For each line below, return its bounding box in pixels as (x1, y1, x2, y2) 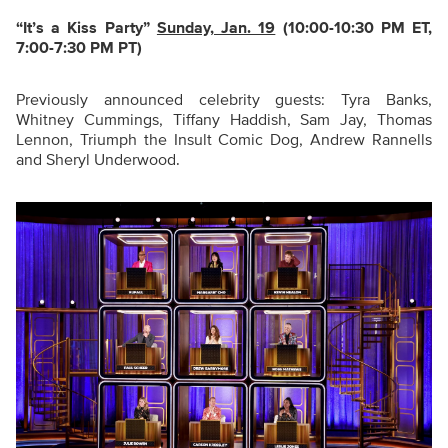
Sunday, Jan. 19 (156, 18, 276, 39)
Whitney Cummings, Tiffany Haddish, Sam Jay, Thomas (16, 110, 432, 131)
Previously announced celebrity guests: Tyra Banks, (16, 90, 432, 111)
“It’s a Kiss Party (16, 18, 143, 39)
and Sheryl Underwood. (16, 150, 180, 171)
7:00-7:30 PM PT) (16, 38, 142, 59)
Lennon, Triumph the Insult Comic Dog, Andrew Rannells (16, 130, 432, 151)
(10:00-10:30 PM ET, (275, 18, 433, 39)
